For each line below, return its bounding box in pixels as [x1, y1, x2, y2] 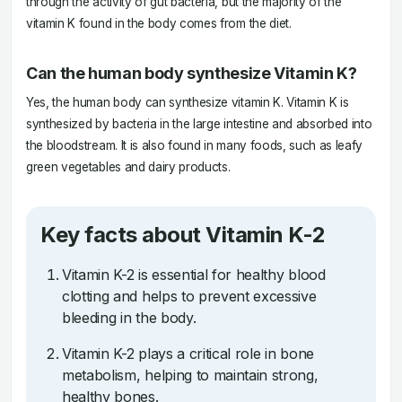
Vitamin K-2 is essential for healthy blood [62, 266, 326, 284]
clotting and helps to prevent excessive [62, 287, 317, 305]
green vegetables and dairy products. [26, 160, 231, 174]
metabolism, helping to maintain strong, [62, 366, 319, 384]
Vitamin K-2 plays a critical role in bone [62, 345, 314, 363]
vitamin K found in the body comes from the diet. [26, 16, 292, 31]
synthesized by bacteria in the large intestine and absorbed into [26, 117, 372, 131]
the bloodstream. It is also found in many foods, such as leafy [26, 138, 363, 153]
